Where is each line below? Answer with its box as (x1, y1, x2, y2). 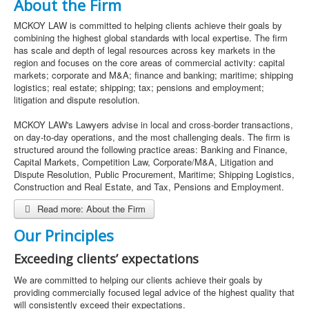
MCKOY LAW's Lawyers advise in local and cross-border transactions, (14, 118, 293, 131)
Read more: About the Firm (34, 202, 146, 215)
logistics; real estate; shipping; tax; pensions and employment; (14, 81, 264, 94)
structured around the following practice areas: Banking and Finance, (14, 143, 288, 156)
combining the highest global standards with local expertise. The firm (14, 31, 288, 44)
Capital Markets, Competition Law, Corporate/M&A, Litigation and (14, 155, 273, 168)
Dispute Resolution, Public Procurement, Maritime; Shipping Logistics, (14, 168, 295, 181)
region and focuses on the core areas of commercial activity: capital (14, 56, 285, 69)
